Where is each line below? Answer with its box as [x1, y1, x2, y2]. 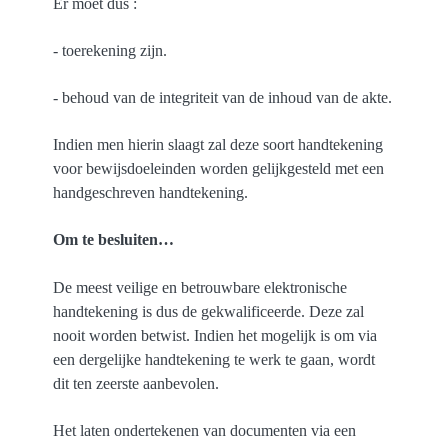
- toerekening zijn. [53, 41, 168, 59]
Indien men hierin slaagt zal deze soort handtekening [53, 136, 384, 154]
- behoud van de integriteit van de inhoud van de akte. [53, 89, 393, 106]
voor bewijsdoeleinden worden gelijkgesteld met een [53, 160, 385, 178]
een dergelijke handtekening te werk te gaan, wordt [53, 350, 376, 368]
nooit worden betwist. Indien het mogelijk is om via [53, 326, 378, 344]
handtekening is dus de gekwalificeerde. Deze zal [53, 302, 365, 320]
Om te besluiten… [53, 231, 175, 249]
